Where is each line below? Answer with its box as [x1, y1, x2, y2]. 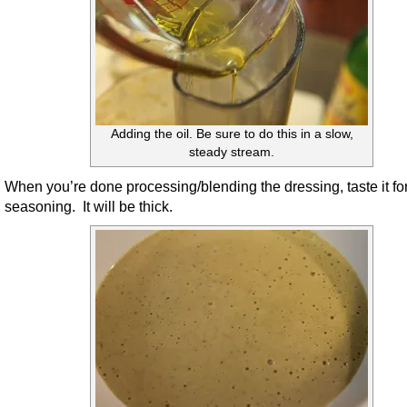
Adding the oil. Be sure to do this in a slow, [110, 127, 353, 142]
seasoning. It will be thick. [5, 198, 173, 215]
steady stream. [189, 145, 274, 160]
